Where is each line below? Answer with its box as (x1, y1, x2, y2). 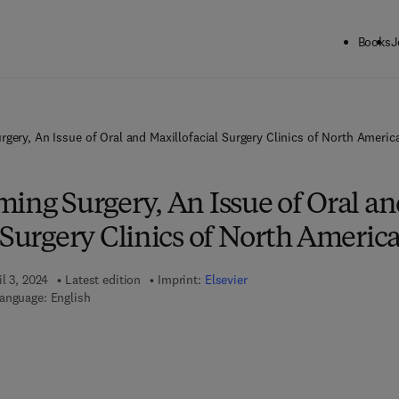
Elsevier (204, 272, 248, 288)
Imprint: (158, 272, 205, 288)
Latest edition (65, 272, 142, 288)
